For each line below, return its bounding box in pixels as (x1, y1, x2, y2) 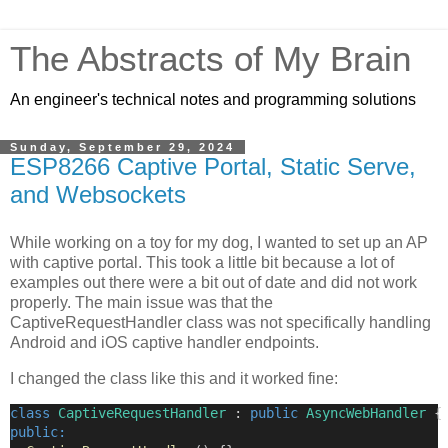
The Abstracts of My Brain (10, 40, 411, 78)
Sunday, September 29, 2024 (10, 141, 235, 153)
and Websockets (10, 181, 186, 208)
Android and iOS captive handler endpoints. (10, 333, 323, 351)
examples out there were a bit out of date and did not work (10, 273, 417, 291)
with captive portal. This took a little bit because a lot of (10, 253, 394, 271)
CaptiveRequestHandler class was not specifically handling (10, 313, 431, 331)
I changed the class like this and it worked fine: (10, 369, 342, 387)
